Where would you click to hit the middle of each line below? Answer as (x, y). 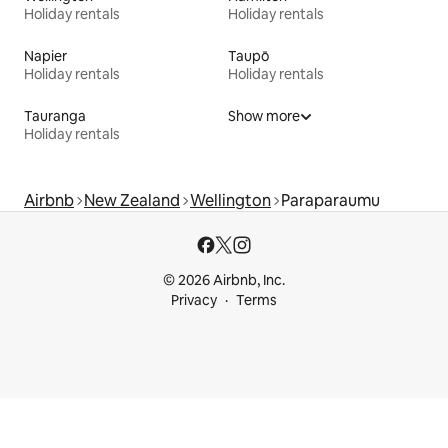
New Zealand (132, 201)
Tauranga (55, 116)
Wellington (230, 201)
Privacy (194, 300)
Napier (45, 56)
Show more (264, 116)
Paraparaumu (330, 201)
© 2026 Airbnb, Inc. (224, 280)
